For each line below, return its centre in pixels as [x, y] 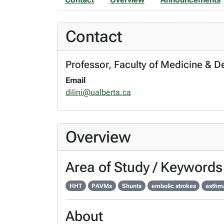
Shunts [131, 186]
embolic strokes [173, 186]
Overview [98, 137]
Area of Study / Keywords [144, 167]
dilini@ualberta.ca [98, 92]
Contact [94, 36]
